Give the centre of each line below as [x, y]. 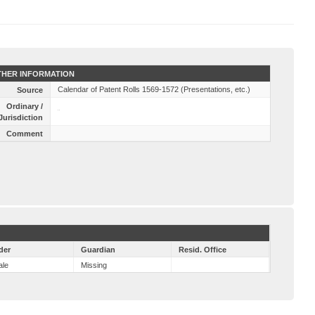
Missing [94, 265]
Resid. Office [203, 250]
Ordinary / [24, 106]
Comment [24, 134]
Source [30, 90]
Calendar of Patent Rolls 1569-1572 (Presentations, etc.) [154, 89]
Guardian [98, 250]
